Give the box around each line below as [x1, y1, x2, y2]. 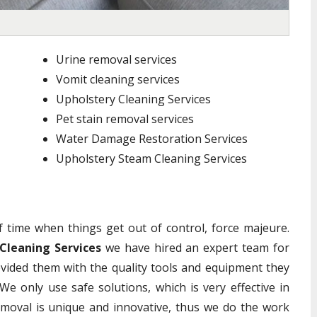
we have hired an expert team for [100, 240, 290, 255]
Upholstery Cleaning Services [56, 91, 211, 107]
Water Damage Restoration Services [56, 131, 248, 146]
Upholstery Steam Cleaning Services [56, 151, 247, 166]
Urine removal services [56, 52, 177, 67]
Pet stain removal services [56, 111, 194, 127]
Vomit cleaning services [56, 71, 180, 87]
